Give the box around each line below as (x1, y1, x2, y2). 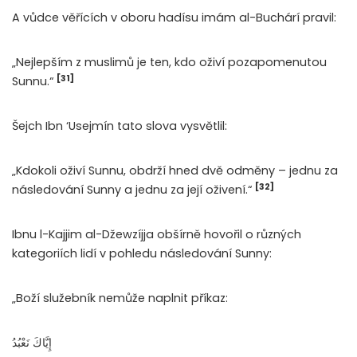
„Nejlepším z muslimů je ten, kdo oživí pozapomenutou (12, 54, 327, 71)
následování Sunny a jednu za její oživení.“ (12, 182, 255, 198)
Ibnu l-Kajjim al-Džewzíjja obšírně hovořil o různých (12, 226, 301, 243)
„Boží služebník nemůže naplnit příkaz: (12, 290, 228, 307)
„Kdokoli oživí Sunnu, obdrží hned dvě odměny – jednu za (12, 163, 338, 179)
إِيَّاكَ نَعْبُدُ (12, 335, 52, 351)
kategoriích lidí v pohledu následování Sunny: (12, 245, 272, 262)
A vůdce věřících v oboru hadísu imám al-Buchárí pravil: (12, 10, 336, 26)
